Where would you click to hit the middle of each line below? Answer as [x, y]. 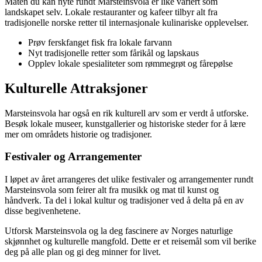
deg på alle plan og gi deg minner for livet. [83, 252]
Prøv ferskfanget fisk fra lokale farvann [100, 42]
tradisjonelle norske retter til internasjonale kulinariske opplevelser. [127, 22]
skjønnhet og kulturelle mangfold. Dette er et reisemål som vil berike [130, 242]
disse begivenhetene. [43, 211]
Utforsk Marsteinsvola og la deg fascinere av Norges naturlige [119, 231]
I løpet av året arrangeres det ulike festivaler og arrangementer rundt [129, 180]
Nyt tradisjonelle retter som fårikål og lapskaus [113, 53]
